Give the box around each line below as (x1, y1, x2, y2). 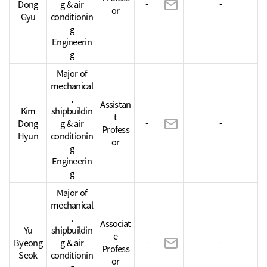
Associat (100, 217, 131, 229)
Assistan (100, 98, 131, 110)
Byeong (14, 236, 42, 249)
